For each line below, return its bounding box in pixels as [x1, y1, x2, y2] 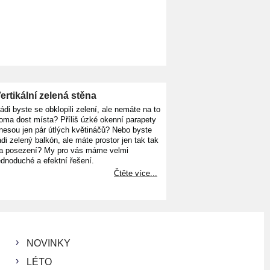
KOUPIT [42, 22, 73, 32]
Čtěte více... [114, 169, 157, 178]
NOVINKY [27, 238, 71, 249]
